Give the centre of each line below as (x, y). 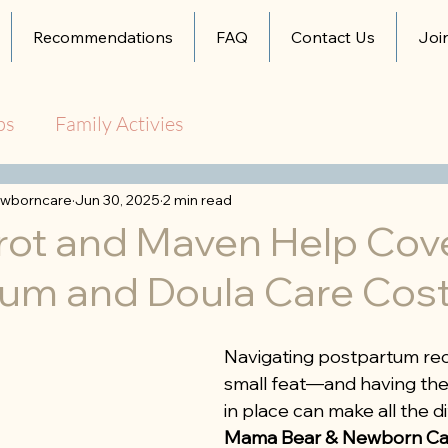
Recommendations (103, 37)
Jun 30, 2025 (117, 199)
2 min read (197, 199)
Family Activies (119, 123)
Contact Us (333, 37)
